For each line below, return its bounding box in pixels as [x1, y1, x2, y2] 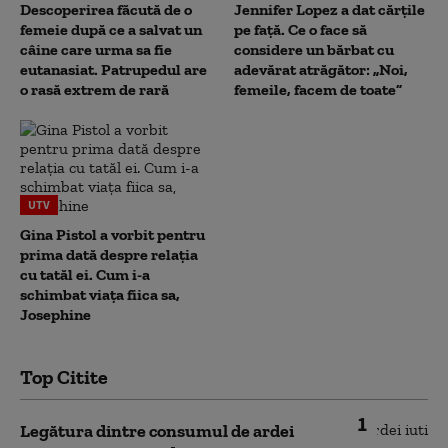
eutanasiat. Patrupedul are [20, 60, 207, 79]
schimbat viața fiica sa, [20, 285, 180, 304]
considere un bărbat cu [234, 40, 394, 59]
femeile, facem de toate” [234, 80, 402, 99]
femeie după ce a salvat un [20, 20, 202, 39]
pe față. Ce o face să [234, 20, 367, 39]
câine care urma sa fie [20, 40, 172, 59]
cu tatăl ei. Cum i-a [20, 265, 150, 284]
